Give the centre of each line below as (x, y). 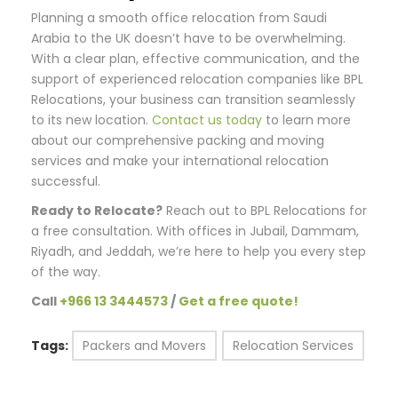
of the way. (66, 272)
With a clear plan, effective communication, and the (195, 59)
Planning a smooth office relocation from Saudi (179, 18)
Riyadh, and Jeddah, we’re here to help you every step (199, 251)
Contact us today (207, 120)
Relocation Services (293, 346)
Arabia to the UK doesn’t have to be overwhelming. (188, 38)
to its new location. (92, 120)
